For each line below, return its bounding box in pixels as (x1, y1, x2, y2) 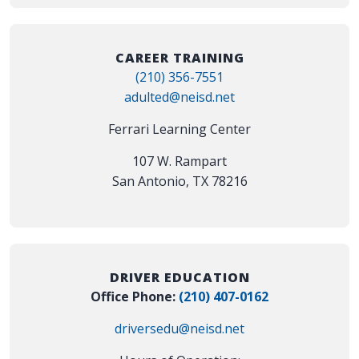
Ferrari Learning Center (108, 120, 251, 139)
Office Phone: (91, 288, 179, 306)
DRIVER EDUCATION (109, 268, 250, 287)
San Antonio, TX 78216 (111, 172, 248, 191)
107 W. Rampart (132, 152, 227, 171)
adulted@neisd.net (124, 88, 235, 107)
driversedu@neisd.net (115, 320, 244, 338)
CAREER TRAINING (115, 49, 244, 67)
